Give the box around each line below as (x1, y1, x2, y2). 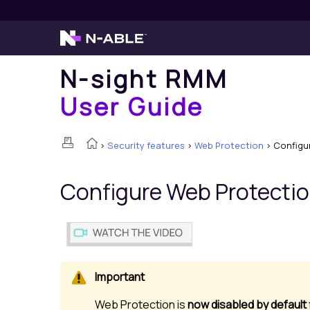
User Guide (60, 90, 204, 122)
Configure (60, 176, 166, 208)
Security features (107, 139, 185, 152)
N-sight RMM (60, 62, 228, 95)
